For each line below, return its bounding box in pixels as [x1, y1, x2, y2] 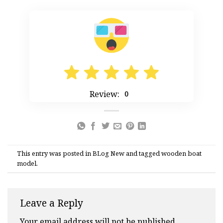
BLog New [93, 149, 125, 158]
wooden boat [161, 149, 202, 158]
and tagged [124, 149, 162, 158]
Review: [90, 88, 119, 100]
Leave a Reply [20, 196, 83, 210]
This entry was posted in [17, 149, 93, 158]
